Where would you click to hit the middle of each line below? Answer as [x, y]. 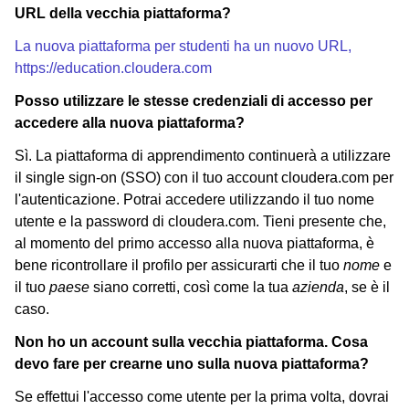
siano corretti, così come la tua [191, 287]
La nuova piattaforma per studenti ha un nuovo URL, [183, 46]
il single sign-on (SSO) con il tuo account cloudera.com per [204, 177]
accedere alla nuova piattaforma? [130, 122]
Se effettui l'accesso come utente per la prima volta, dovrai [202, 396]
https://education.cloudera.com [113, 68]
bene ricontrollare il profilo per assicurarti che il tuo [179, 265]
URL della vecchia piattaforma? [123, 13]
